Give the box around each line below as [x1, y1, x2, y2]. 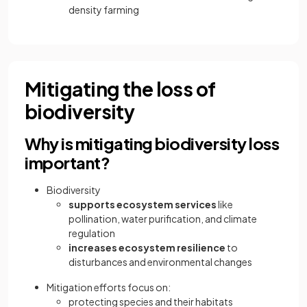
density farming [69, 3, 139, 16]
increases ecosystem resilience [69, 241, 225, 254]
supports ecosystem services [69, 198, 217, 210]
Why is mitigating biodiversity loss [25, 133, 280, 153]
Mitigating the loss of [25, 77, 216, 101]
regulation [69, 227, 115, 239]
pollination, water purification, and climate [69, 212, 257, 225]
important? [25, 152, 110, 173]
